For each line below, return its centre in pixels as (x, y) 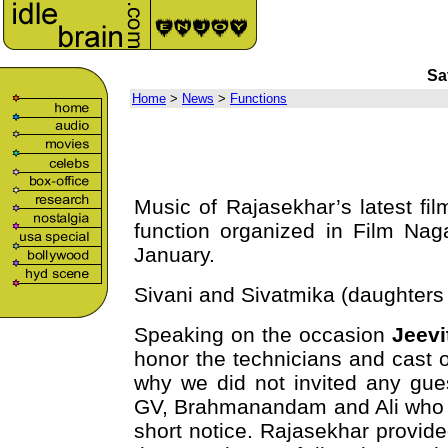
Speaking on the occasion (263, 334)
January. (174, 254)
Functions (258, 98)
